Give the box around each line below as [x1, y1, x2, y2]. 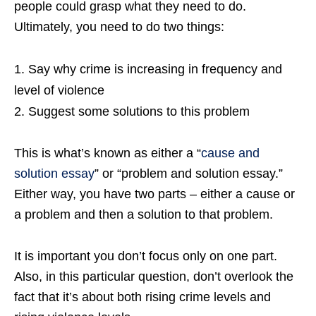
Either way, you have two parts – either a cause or [14, 187, 295, 201]
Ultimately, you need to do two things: [14, 20, 224, 34]
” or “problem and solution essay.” [95, 166, 283, 181]
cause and [201, 146, 260, 160]
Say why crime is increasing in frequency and [28, 62, 282, 76]
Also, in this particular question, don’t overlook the [14, 269, 293, 284]
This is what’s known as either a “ [14, 146, 201, 160]
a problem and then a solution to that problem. [14, 207, 273, 221]
